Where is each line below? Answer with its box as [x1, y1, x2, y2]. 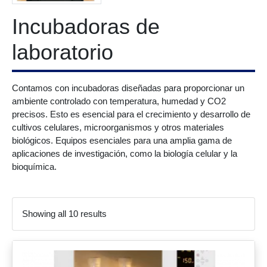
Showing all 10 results [22, 209, 107, 219]
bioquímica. [12, 162, 57, 172]
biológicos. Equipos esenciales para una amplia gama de [12, 135, 232, 145]
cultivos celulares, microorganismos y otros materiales [12, 122, 224, 132]
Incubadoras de [12, 14, 160, 39]
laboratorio [12, 40, 113, 64]
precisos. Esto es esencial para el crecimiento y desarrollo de [12, 109, 250, 119]
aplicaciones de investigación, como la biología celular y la [12, 148, 237, 159]
